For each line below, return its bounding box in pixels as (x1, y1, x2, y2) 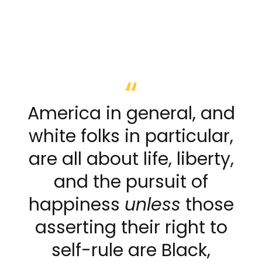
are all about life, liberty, (28, 146, 234, 171)
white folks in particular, (29, 123, 233, 149)
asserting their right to (35, 215, 227, 240)
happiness (28, 192, 125, 217)
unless (124, 192, 181, 217)
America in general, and (27, 101, 235, 126)
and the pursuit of (54, 169, 208, 194)
